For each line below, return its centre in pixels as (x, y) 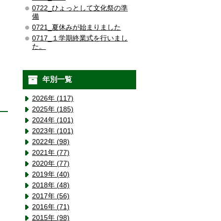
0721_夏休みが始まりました (76, 27)
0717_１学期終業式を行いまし (80, 38)
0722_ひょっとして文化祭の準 (80, 8)
